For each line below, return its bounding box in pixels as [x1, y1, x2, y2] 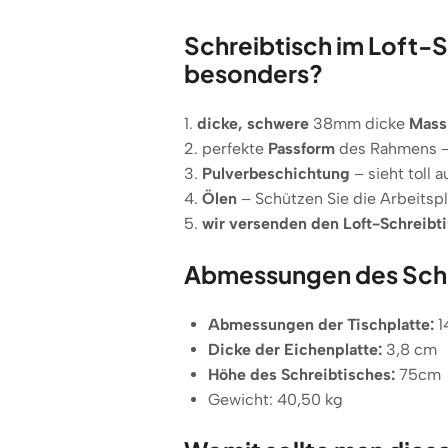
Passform [268, 139, 335, 159]
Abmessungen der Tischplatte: [208, 315, 434, 335]
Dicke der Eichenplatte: [208, 340, 382, 360]
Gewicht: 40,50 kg [208, 390, 343, 410]
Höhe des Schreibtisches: [208, 365, 395, 385]
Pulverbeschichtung [202, 164, 350, 184]
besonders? [184, 58, 323, 89]
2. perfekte [184, 139, 268, 159]
